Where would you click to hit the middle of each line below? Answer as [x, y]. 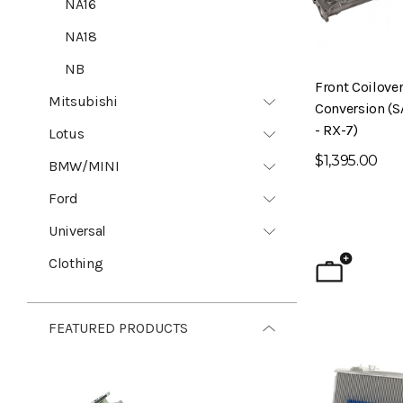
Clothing [76, 263]
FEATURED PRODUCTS [118, 328]
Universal [78, 231]
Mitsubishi [83, 101]
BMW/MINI [84, 166]
